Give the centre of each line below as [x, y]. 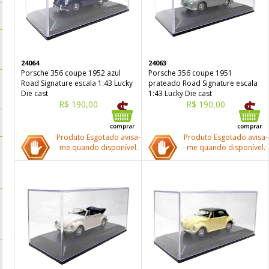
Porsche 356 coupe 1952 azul [71, 73]
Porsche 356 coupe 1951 [190, 73]
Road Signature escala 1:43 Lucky [77, 83]
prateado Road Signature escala [203, 83]
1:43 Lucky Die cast [180, 93]
